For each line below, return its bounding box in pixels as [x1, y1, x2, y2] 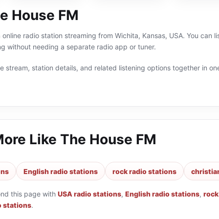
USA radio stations [58, 190, 121, 198]
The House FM [60, 131, 156, 148]
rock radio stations [112, 167, 176, 175]
